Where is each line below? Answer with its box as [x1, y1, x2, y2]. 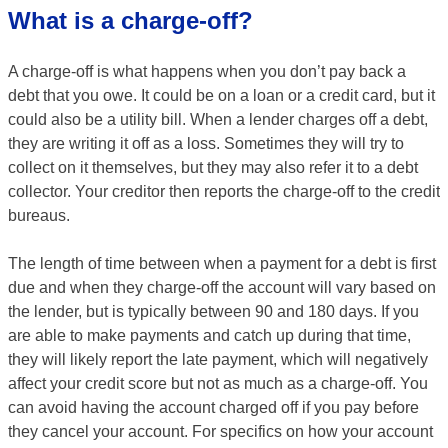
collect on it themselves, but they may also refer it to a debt [8, 159, 418, 176]
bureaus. [8, 207, 70, 224]
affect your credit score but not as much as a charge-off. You [8, 375, 428, 392]
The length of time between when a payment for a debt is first [8, 255, 436, 272]
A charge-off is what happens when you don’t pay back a [8, 63, 406, 80]
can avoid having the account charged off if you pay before [8, 399, 419, 416]
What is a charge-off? [8, 7, 253, 34]
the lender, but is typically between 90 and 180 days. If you [8, 303, 419, 320]
